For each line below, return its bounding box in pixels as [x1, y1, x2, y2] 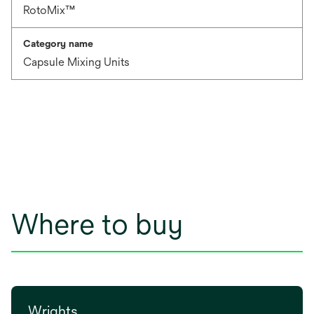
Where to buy [11, 207, 183, 240]
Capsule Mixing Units [23, 55, 130, 69]
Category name [23, 38, 93, 49]
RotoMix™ [23, 4, 75, 17]
